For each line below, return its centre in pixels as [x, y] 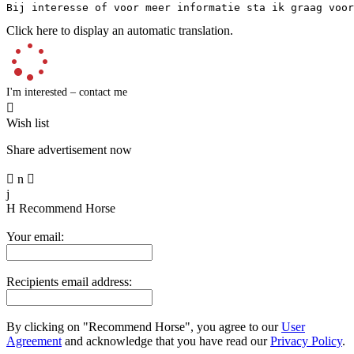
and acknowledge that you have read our [166, 341]
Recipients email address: [69, 281]
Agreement [34, 341]
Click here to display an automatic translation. [120, 30]
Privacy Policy [306, 341]
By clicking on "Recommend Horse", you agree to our [144, 326]
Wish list [28, 122]
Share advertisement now [69, 149]
